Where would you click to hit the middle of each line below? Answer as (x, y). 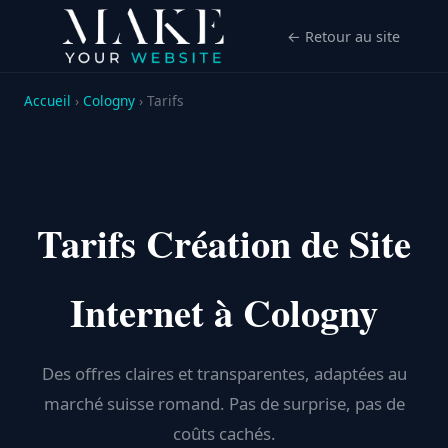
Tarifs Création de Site (224, 243)
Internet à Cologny (224, 312)
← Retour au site (343, 36)
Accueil (47, 100)
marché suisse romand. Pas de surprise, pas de (224, 403)
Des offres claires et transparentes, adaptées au (224, 373)
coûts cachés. (224, 433)
